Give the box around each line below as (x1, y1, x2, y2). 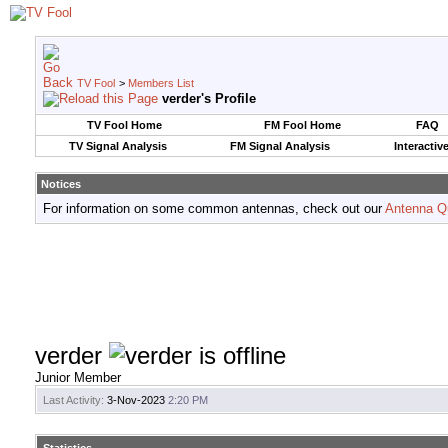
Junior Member (35, 370, 121, 386)
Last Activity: (43, 394, 104, 407)
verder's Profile (162, 91, 256, 106)
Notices (41, 178, 81, 190)
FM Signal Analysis (229, 140, 330, 152)
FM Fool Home (263, 119, 341, 131)
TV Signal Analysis (68, 140, 167, 152)
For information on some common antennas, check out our (43, 201, 385, 216)
